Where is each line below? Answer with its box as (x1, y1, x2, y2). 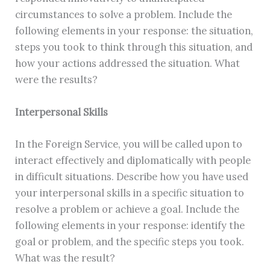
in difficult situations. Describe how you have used (15, 169, 249, 183)
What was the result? (15, 251, 116, 264)
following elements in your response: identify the (15, 218, 245, 231)
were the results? (15, 73, 98, 86)
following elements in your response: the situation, (15, 24, 254, 37)
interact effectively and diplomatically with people (15, 153, 251, 166)
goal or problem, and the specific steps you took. (15, 234, 245, 248)
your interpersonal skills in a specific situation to (15, 186, 245, 199)
